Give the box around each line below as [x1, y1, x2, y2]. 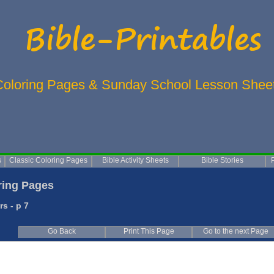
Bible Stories [201, 156, 243, 165]
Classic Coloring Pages [9, 156, 87, 165]
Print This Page [123, 227, 174, 235]
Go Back [48, 227, 76, 235]
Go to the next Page [202, 227, 268, 235]
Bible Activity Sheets [102, 156, 169, 165]
